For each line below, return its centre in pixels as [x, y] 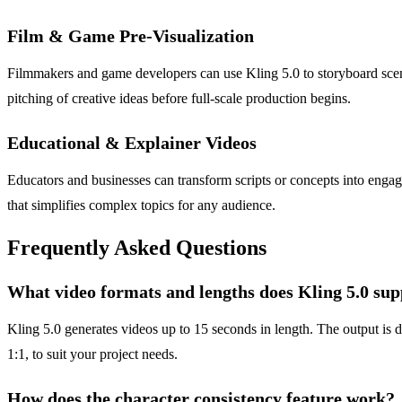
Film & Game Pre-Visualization [131, 36]
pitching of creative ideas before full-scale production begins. [179, 99]
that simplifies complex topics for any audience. [141, 205]
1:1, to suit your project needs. [92, 354]
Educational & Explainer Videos [132, 143]
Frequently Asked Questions [137, 248]
